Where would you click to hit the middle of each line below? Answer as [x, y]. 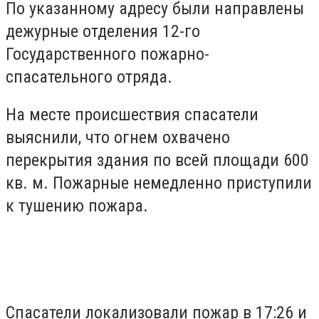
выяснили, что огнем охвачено [118, 138]
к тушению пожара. [77, 206]
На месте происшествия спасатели [132, 115]
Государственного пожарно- [108, 54]
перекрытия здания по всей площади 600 [157, 161]
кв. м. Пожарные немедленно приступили [159, 183]
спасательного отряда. [89, 77]
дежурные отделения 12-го [103, 31]
